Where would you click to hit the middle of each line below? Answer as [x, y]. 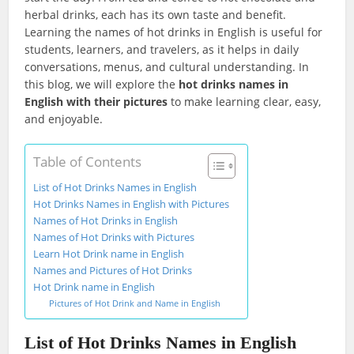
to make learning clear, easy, [245, 102]
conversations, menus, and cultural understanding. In [167, 67]
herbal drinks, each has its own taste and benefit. [156, 15]
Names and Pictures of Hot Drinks [113, 271]
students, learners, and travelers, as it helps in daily [162, 49]
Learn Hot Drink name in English [109, 254]
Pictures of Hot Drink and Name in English [135, 303]
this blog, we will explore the [102, 84]
